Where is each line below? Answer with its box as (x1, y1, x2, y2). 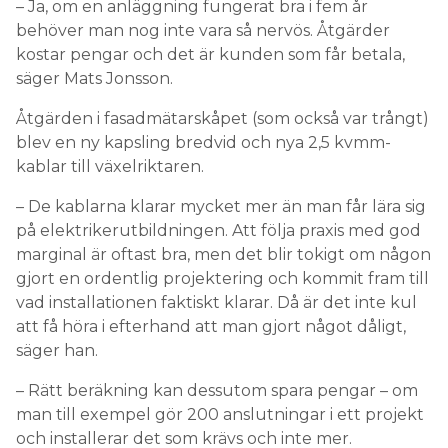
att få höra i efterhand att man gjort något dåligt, (16, 316, 406, 336)
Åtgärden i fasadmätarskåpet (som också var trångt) (16, 108, 429, 128)
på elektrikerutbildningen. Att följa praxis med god (16, 220, 421, 240)
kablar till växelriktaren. (16, 156, 208, 176)
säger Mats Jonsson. (16, 68, 173, 88)
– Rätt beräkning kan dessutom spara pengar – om (16, 380, 418, 400)
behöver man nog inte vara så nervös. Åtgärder (16, 20, 390, 40)
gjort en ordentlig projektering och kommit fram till (16, 268, 429, 288)
